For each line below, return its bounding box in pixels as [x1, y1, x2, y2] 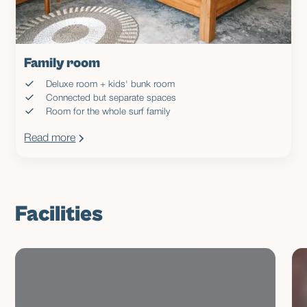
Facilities [15, 201, 103, 227]
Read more [24, 133, 76, 143]
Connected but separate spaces [46, 93, 177, 103]
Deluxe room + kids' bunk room [46, 79, 175, 89]
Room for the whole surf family [46, 107, 171, 116]
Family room [24, 55, 101, 71]
